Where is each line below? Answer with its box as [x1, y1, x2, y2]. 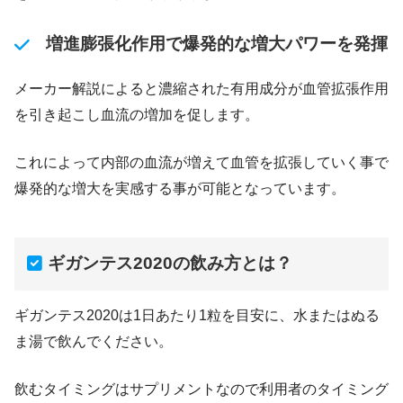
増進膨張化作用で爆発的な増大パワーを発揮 [45, 34, 388, 54]
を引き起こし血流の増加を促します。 [14, 107, 259, 123]
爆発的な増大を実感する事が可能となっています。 [14, 181, 345, 197]
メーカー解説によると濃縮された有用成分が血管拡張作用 [14, 81, 389, 97]
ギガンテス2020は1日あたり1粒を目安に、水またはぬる [14, 307, 380, 323]
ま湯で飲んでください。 [14, 333, 173, 349]
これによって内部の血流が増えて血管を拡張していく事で [14, 155, 389, 171]
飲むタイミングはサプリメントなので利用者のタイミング [14, 381, 389, 397]
